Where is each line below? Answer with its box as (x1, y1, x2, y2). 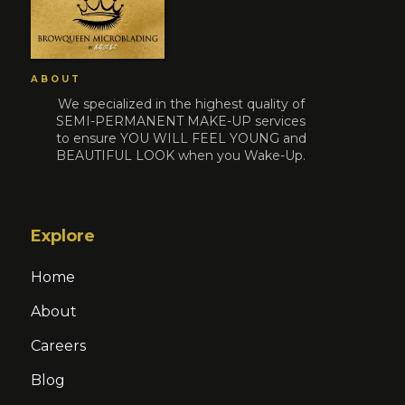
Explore (31, 225, 96, 246)
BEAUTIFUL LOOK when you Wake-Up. (56, 146, 306, 164)
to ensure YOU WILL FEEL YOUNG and (55, 129, 306, 146)
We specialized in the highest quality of (57, 95, 305, 112)
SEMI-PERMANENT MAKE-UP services (56, 112, 306, 129)
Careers (31, 336, 87, 354)
